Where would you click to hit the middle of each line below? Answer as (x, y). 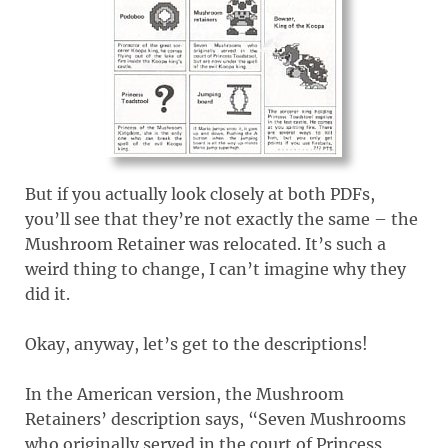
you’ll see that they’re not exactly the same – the (221, 218)
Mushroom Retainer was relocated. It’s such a (205, 243)
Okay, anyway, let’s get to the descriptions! (196, 343)
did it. (47, 293)
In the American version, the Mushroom (184, 393)
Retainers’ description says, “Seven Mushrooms (215, 418)
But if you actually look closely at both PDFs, (200, 193)
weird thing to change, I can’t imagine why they (215, 268)
